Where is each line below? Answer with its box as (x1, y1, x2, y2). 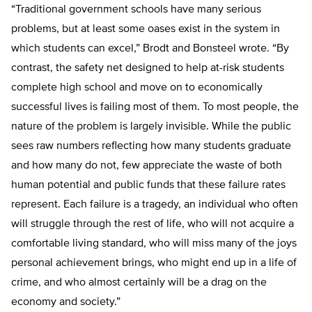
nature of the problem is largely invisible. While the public (11, 121, 291, 133)
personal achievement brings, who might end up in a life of (11, 258, 297, 270)
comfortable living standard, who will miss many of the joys (11, 238, 297, 250)
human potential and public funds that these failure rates (11, 180, 286, 192)
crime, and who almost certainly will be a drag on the (11, 277, 267, 289)
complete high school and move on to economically (11, 82, 263, 94)
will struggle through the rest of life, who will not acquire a (11, 219, 294, 231)
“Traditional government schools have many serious (11, 4, 261, 16)
